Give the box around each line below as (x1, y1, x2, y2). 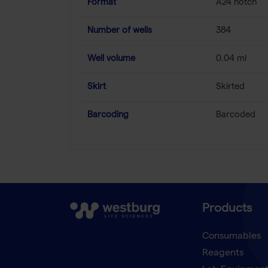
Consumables (202, 232, 261, 242)
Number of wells (87, 26, 152, 35)
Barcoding (87, 111, 129, 120)
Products (202, 203, 252, 216)
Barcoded (216, 111, 255, 120)
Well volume (87, 54, 135, 63)
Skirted (216, 83, 245, 92)
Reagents (202, 249, 243, 259)
